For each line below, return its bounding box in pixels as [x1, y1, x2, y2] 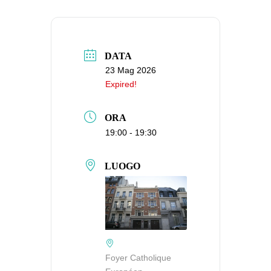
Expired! [105, 79, 137, 89]
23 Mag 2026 [105, 65, 156, 75]
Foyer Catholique [105, 253, 171, 263]
